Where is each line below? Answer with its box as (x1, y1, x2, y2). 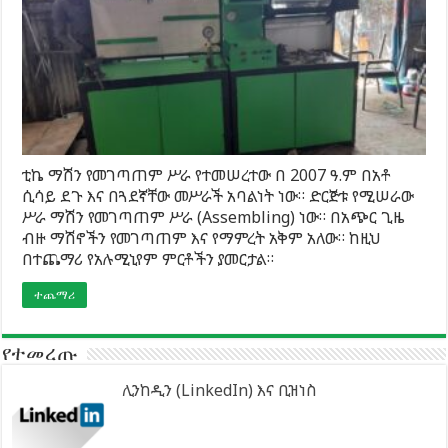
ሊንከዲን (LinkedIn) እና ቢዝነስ (122, 378, 318, 401)
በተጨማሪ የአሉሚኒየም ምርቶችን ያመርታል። (22, 247, 275, 270)
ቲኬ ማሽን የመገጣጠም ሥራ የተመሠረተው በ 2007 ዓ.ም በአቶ (22, 163, 392, 186)
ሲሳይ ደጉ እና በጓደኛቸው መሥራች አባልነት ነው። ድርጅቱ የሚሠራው (22, 184, 415, 207)
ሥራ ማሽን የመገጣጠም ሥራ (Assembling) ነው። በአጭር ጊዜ (22, 205, 406, 228)
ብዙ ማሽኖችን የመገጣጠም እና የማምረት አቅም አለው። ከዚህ (22, 226, 382, 249)
